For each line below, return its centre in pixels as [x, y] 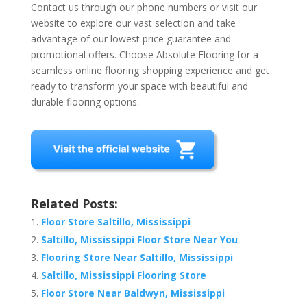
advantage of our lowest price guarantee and [131, 39]
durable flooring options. [85, 102]
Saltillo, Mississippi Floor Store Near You [139, 240]
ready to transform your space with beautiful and [139, 86]
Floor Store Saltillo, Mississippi [115, 222]
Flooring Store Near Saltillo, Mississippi [137, 258]
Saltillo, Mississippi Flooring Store [123, 275]
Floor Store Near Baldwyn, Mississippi [133, 293]
